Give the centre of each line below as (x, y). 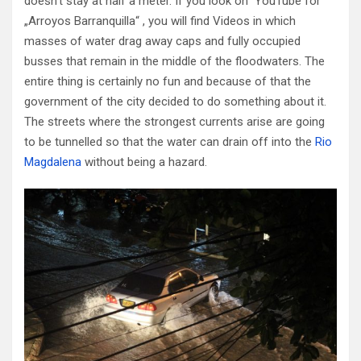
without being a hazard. (144, 162)
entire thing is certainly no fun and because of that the (168, 82)
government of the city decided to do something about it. (175, 102)
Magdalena (53, 162)
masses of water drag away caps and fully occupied (162, 41)
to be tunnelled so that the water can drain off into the (170, 142)
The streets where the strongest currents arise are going (174, 122)
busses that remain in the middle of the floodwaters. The (174, 62)
